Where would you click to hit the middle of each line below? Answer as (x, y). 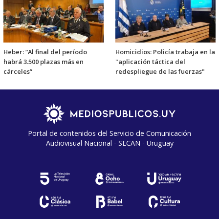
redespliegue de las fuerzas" (160, 72)
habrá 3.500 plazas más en (44, 62)
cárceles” (18, 72)
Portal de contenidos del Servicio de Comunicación (109, 133)
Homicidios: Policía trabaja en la (165, 52)
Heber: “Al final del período (45, 52)
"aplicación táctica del (150, 62)
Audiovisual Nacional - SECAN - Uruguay (109, 143)
